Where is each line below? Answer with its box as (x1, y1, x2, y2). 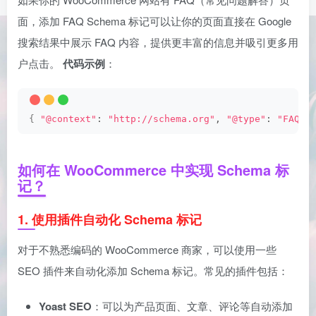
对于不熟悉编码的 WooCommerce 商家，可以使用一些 (18, 242, 276, 257)
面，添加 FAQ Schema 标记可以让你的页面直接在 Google (18, 13, 291, 28)
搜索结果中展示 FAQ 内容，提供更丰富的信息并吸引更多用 (18, 35, 298, 49)
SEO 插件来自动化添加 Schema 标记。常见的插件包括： (18, 263, 288, 278)
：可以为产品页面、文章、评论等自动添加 (92, 298, 293, 313)
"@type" (226, 114, 266, 124)
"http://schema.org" (108, 114, 215, 124)
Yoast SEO (39, 298, 92, 314)
